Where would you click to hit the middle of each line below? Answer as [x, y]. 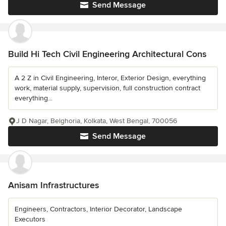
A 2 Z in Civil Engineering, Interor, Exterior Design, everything [110, 78]
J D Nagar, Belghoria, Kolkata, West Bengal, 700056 [97, 121]
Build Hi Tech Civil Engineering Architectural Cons [107, 54]
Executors [30, 219]
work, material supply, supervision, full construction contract [107, 88]
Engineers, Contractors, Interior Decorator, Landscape [98, 209]
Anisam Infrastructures [53, 185]
